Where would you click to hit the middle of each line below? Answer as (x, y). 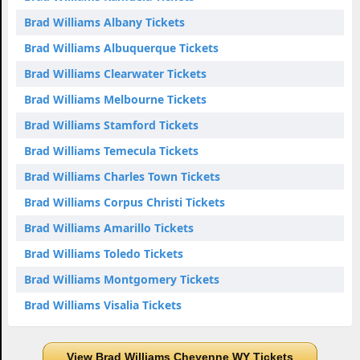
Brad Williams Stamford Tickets (111, 125)
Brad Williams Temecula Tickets (111, 150)
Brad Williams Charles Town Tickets (122, 176)
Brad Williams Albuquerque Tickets (121, 47)
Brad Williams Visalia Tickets (103, 305)
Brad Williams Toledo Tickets (104, 253)
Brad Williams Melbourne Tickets (115, 99)
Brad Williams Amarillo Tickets (109, 227)
